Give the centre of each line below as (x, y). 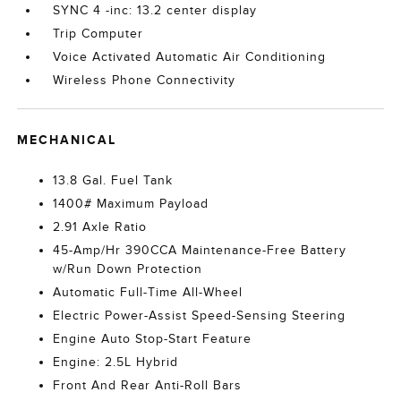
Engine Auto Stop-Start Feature (153, 339)
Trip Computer (98, 34)
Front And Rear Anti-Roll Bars (148, 386)
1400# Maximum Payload (131, 204)
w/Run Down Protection (128, 269)
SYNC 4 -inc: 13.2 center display (155, 11)
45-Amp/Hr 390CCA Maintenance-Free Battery (200, 251)
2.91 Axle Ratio (100, 227)
